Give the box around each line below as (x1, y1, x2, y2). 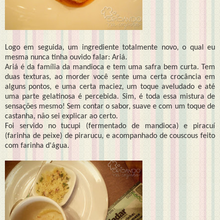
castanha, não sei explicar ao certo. (5, 112, 120, 120)
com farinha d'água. (5, 141, 69, 150)
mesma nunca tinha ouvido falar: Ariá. (5, 53, 127, 61)
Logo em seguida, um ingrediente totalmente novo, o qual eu (5, 43, 215, 52)
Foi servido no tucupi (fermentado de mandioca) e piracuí (5, 122, 215, 130)
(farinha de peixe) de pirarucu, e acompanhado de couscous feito (5, 132, 215, 140)
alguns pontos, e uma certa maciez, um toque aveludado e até (5, 82, 215, 91)
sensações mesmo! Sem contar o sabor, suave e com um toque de (5, 102, 215, 110)
